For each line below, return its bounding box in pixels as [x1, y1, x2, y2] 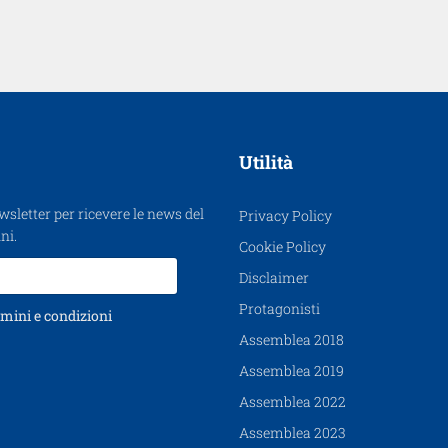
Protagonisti [239, 298, 320, 318]
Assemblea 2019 [239, 360, 344, 380]
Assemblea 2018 [239, 329, 344, 349]
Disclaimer [239, 267, 309, 287]
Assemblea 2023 [239, 422, 346, 442]
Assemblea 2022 [239, 391, 346, 411]
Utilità [239, 149, 293, 174]
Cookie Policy [239, 236, 326, 256]
